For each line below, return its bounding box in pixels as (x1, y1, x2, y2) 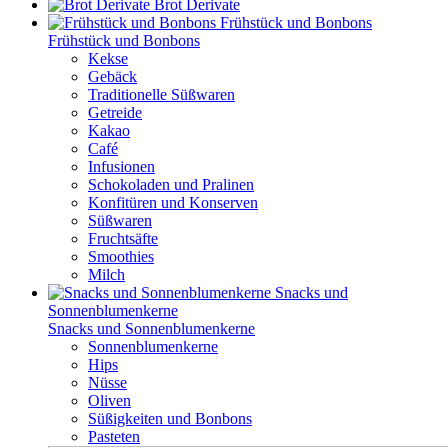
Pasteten (88, 428, 140, 445)
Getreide (88, 104, 142, 121)
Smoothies (88, 248, 154, 265)
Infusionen (88, 158, 155, 175)
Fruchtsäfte (88, 230, 158, 247)
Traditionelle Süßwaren (88, 86, 235, 103)
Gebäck (88, 68, 137, 85)
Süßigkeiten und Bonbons (88, 410, 252, 427)
